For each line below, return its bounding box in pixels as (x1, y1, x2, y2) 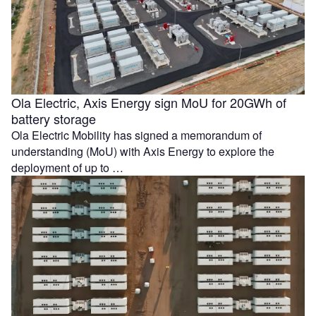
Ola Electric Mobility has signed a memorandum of (11, 127, 262, 144)
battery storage (11, 109, 96, 128)
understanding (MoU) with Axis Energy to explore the (11, 143, 274, 160)
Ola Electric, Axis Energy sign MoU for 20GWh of (11, 93, 286, 112)
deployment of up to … (11, 159, 123, 176)
